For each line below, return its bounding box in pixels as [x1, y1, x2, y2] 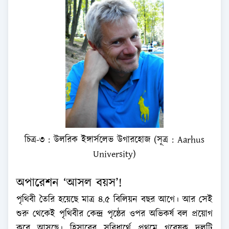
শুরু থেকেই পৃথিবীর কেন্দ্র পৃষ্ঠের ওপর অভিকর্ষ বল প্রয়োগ [16, 208, 213, 221]
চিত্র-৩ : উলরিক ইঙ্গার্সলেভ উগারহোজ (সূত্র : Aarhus [25, 133, 204, 147]
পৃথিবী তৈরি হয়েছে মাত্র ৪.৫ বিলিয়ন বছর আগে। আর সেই [16, 193, 213, 207]
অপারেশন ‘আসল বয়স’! [16, 174, 122, 192]
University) [93, 148, 136, 162]
